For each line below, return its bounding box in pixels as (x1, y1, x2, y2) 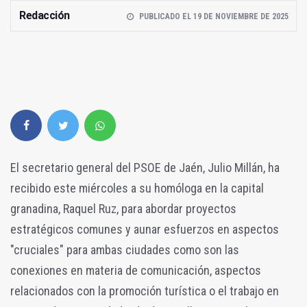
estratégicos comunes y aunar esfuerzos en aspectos (10, 222, 279, 237)
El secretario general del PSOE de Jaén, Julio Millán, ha (10, 160, 280, 175)
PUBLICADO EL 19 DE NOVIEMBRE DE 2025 (138, 12, 288, 22)
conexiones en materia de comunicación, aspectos (10, 263, 261, 278)
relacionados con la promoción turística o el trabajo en (10, 284, 279, 299)
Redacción (19, 9, 70, 23)
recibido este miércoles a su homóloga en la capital (10, 181, 264, 196)
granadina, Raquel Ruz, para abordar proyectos (10, 201, 236, 217)
